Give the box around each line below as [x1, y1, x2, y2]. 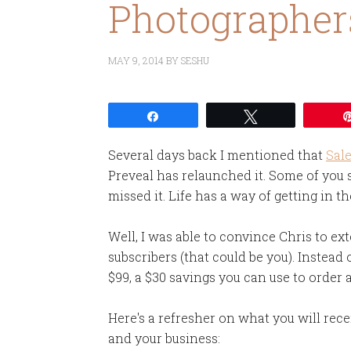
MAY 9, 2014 [108, 54, 164, 67]
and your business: [108, 330, 220, 346]
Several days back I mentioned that [108, 147, 326, 163]
